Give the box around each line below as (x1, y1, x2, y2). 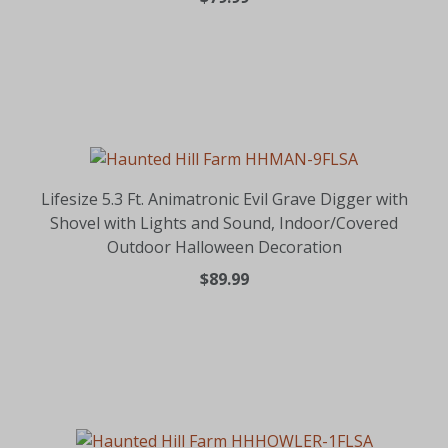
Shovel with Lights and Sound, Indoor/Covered (50, 211, 398, 234)
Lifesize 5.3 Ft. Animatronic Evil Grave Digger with (40, 187, 408, 210)
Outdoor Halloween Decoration (106, 235, 342, 258)
